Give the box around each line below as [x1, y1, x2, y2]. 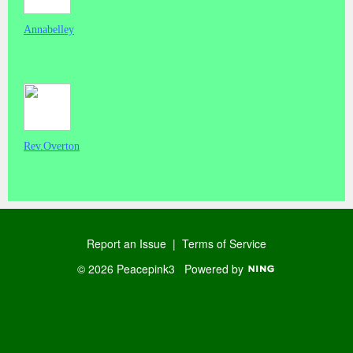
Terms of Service [182, 236, 266, 252]
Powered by [184, 261, 247, 277]
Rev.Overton [24, 140, 80, 153]
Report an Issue [87, 236, 166, 252]
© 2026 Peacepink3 [77, 261, 184, 277]
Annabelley [24, 24, 74, 36]
